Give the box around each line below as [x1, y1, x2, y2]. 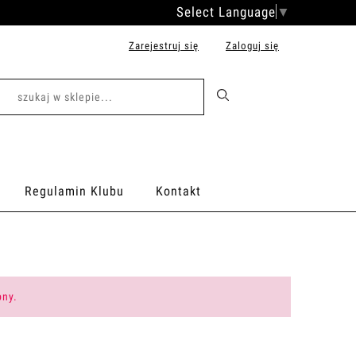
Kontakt [156, 183, 201, 199]
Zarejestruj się [129, 39, 199, 52]
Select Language [176, 4, 276, 20]
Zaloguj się [226, 39, 279, 52]
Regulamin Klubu [25, 183, 124, 199]
